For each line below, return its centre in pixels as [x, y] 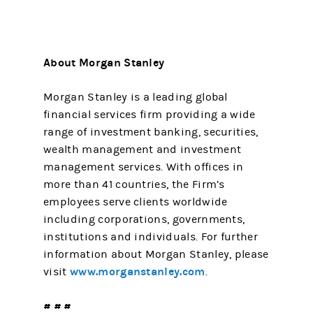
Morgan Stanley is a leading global [136, 97]
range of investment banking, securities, [151, 132]
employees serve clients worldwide [136, 202]
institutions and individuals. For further [151, 237]
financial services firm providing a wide [150, 115]
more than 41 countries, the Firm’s [134, 184]
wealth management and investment [143, 150]
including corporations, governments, [144, 219]
